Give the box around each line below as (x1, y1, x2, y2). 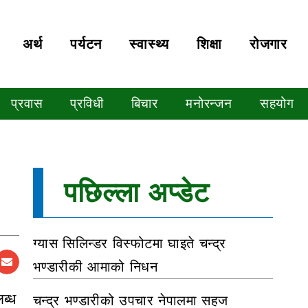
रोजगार (249, 36, 287, 52)
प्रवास (11, 96, 43, 111)
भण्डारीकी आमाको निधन (32, 258, 158, 274)
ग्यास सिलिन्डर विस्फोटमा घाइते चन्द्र (32, 235, 227, 251)
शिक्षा (197, 36, 222, 52)
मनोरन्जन (185, 96, 232, 111)
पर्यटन (69, 36, 102, 52)
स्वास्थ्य (129, 36, 170, 52)
